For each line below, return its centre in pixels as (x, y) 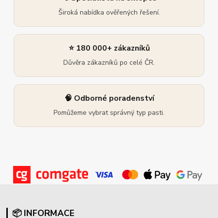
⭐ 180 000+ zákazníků (109, 48)
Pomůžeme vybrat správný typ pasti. (109, 112)
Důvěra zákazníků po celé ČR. (109, 62)
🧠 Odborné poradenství (109, 98)
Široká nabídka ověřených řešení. (109, 12)
